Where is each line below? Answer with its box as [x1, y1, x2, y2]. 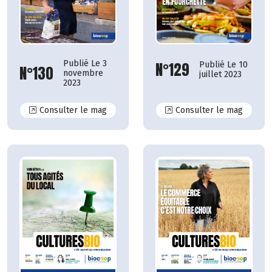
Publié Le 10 [199, 59, 248, 70]
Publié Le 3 [63, 58, 107, 69]
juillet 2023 [199, 69, 242, 80]
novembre [63, 68, 103, 79]
